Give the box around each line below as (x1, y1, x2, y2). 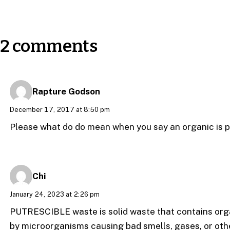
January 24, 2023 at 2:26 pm (10, 190, 100, 198)
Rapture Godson (32, 86, 101, 97)
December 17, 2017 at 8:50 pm (10, 105, 110, 113)
